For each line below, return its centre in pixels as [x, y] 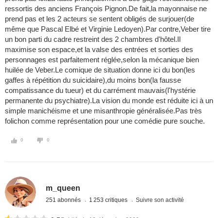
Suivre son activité [160, 200]
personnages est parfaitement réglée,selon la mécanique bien [102, 60]
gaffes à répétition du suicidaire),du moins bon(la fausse [93, 80]
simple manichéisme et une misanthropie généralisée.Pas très [103, 111]
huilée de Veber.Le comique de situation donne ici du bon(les [100, 70]
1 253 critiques [109, 200]
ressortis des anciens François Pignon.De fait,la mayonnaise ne [106, 9]
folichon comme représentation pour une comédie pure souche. [105, 121]
